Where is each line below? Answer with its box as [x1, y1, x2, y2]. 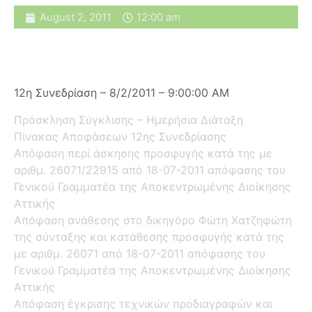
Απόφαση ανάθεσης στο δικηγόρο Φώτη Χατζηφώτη [14, 212, 292, 227]
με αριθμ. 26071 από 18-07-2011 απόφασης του [14, 246, 265, 260]
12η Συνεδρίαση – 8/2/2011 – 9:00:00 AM [14, 86, 229, 100]
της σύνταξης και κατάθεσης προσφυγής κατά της [14, 229, 284, 244]
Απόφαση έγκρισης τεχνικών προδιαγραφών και [14, 296, 272, 311]
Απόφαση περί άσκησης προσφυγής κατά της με [14, 146, 272, 160]
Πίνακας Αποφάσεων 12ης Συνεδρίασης [14, 129, 226, 143]
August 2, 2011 [40, 10, 111, 24]
